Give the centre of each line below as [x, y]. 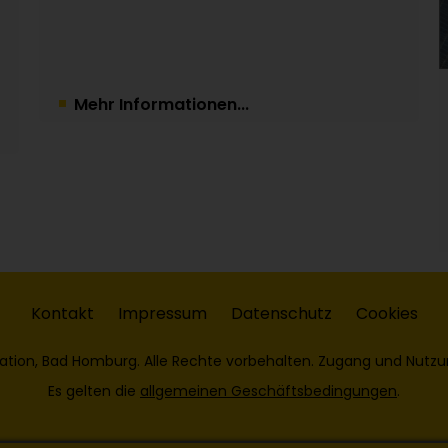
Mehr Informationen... [161, 104]
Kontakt [62, 314]
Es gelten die [94, 391]
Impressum [162, 314]
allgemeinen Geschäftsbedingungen [268, 391]
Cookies [386, 314]
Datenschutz [281, 314]
